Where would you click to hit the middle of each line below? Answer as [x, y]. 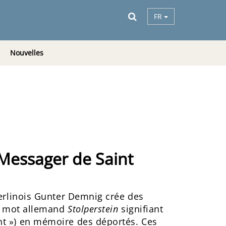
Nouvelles [27, 53]
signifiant [141, 209]
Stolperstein [93, 209]
